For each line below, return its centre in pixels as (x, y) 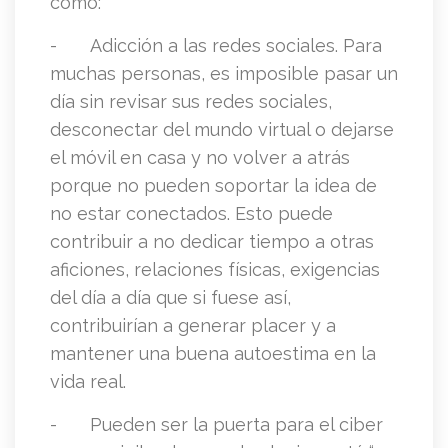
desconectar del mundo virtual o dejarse (222, 130)
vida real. (88, 382)
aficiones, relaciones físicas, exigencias (215, 270)
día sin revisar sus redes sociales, (191, 102)
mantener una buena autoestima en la (213, 354)
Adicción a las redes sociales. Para (236, 46)
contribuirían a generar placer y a (193, 326)
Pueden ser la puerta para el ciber (236, 425)
